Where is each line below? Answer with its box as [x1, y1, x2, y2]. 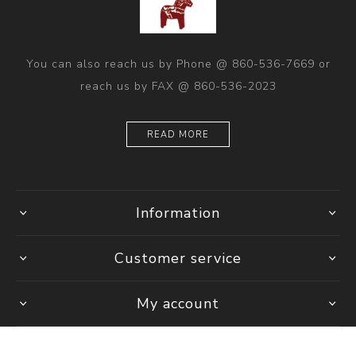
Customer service [114, 249, 242, 269]
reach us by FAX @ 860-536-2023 [79, 79, 277, 95]
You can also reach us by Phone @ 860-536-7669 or [25, 56, 331, 72]
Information [136, 203, 220, 223]
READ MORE [147, 129, 209, 141]
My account [137, 294, 219, 314]
